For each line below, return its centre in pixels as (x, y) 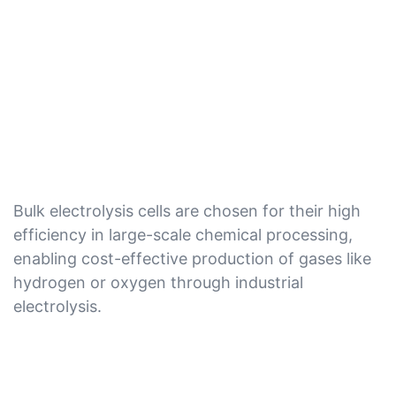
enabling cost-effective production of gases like (192, 258)
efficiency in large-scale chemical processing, (183, 234)
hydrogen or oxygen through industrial (158, 282)
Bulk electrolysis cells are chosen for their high (187, 210)
